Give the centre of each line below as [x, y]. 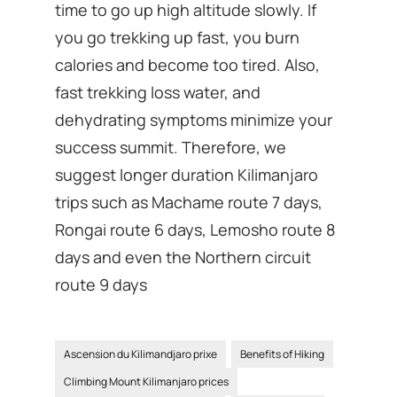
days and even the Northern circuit [183, 257]
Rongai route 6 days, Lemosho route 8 [195, 229]
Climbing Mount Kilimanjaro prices [147, 381]
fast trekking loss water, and [158, 92]
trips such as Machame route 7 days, [189, 202]
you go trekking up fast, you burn [178, 37]
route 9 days [101, 284]
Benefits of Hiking [283, 354]
